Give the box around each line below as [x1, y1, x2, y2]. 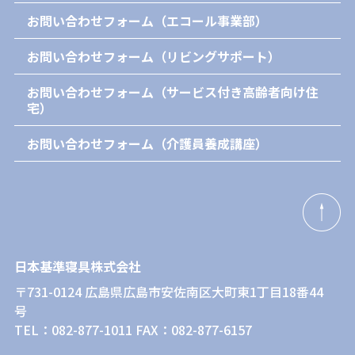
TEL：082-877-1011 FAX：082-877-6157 [13, 320, 252, 339]
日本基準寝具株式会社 [13, 257, 141, 276]
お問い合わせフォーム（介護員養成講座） [26, 134, 268, 153]
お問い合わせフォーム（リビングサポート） [26, 47, 281, 66]
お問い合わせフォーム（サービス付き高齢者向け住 [26, 82, 319, 101]
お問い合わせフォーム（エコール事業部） [26, 11, 268, 30]
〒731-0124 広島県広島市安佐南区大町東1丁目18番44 [13, 282, 323, 301]
